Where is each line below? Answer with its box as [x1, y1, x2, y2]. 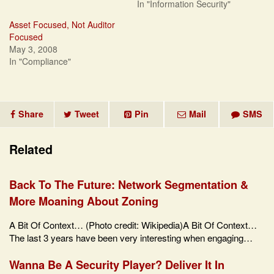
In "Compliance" [9, 55, 71, 68]
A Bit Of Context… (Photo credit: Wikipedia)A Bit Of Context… [9, 218, 257, 232]
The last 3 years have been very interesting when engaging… [9, 231, 253, 245]
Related [9, 141, 53, 158]
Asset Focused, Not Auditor [9, 18, 115, 31]
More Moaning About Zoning [9, 192, 158, 209]
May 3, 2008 [9, 43, 57, 56]
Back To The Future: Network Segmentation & [9, 176, 248, 193]
